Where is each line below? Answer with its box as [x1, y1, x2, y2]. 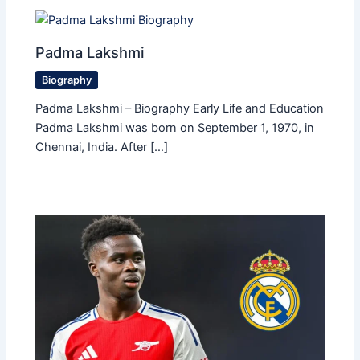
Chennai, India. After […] [35, 139, 169, 154]
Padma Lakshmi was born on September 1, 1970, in [35, 120, 315, 135]
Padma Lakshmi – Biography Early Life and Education [35, 100, 325, 116]
